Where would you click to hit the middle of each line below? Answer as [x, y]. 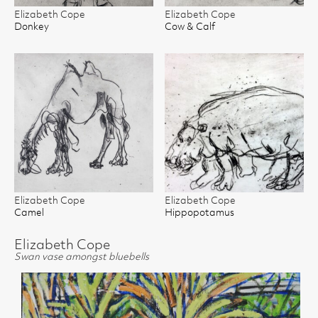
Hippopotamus [199, 213]
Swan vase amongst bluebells [82, 257]
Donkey [32, 27]
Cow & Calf [190, 27]
